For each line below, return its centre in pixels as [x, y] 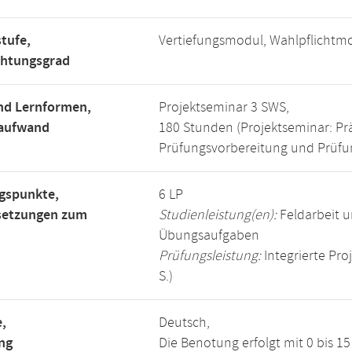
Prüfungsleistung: [210, 256]
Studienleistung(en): [218, 215]
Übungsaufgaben [209, 236]
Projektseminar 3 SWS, [224, 108]
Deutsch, [184, 323]
